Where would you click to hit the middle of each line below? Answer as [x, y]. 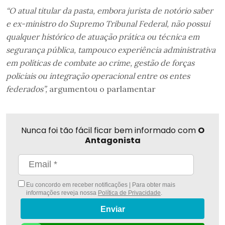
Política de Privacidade [129, 193]
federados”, [27, 89]
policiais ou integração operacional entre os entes [98, 76]
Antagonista [113, 140]
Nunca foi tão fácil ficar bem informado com [109, 130]
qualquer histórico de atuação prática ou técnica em [103, 36]
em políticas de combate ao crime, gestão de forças [100, 63]
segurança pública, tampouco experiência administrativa [111, 49]
